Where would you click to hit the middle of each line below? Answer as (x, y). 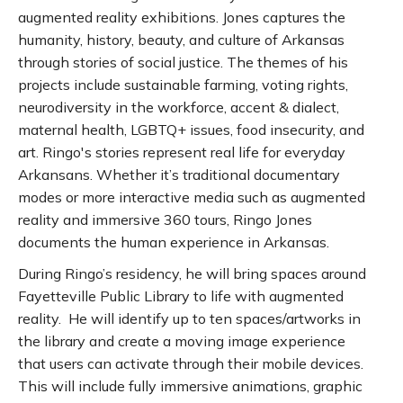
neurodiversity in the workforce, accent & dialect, (179, 107)
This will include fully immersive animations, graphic (190, 385)
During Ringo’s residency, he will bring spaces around (192, 273)
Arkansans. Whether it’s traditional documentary (179, 174)
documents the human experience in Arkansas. (174, 242)
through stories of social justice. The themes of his (183, 62)
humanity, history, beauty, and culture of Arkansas (181, 39)
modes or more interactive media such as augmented (192, 197)
